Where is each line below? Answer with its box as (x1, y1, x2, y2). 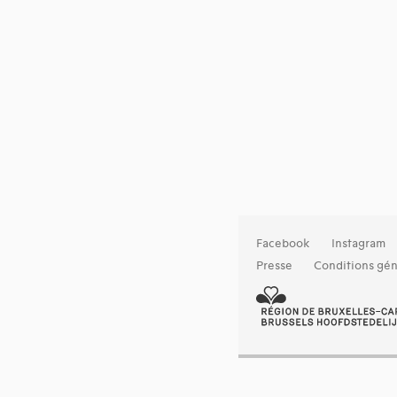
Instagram (331, 237, 385, 252)
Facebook (255, 237, 310, 252)
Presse (255, 259, 292, 274)
